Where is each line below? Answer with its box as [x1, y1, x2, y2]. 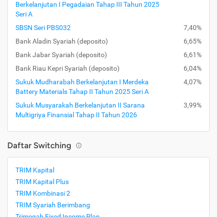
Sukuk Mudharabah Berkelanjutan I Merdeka [15, 78, 149, 86]
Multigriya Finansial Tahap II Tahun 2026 [15, 111, 137, 119]
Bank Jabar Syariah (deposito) [15, 51, 107, 59]
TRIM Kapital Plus [15, 178, 69, 186]
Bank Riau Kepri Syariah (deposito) [15, 64, 120, 72]
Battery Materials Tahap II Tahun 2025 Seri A [15, 88, 149, 95]
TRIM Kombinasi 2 [15, 189, 70, 197]
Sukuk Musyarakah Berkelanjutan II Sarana [15, 101, 145, 109]
